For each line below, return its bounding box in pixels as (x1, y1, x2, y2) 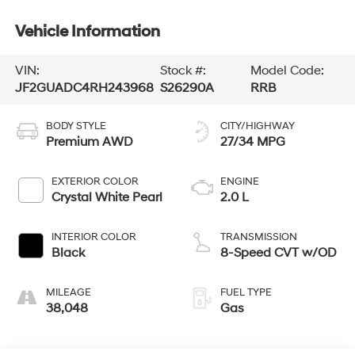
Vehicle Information (14, 21, 160, 41)
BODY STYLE (45, 120, 106, 133)
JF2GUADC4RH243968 (14, 80, 154, 97)
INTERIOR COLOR (51, 231, 136, 244)
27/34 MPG (220, 134, 285, 151)
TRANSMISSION (220, 231, 297, 244)
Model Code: (250, 63, 324, 79)
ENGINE (220, 175, 259, 189)
